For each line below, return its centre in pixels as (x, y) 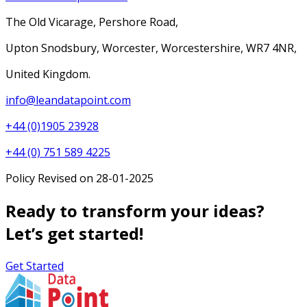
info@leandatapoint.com (68, 100)
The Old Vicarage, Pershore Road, (92, 22)
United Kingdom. (48, 74)
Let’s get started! (74, 233)
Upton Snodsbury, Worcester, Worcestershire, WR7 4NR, (151, 48)
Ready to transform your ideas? (135, 210)
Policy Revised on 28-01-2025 (79, 178)
